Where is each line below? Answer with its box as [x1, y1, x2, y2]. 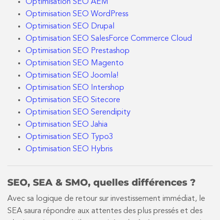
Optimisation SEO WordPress [25, 10, 128, 18]
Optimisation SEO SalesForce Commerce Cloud [25, 34, 192, 43]
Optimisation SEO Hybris [25, 145, 112, 153]
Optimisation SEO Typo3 [25, 133, 113, 141]
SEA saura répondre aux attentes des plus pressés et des [7, 207, 202, 215]
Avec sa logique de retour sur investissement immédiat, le [7, 194, 205, 203]
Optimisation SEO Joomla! [25, 71, 118, 80]
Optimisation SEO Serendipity [25, 108, 131, 116]
